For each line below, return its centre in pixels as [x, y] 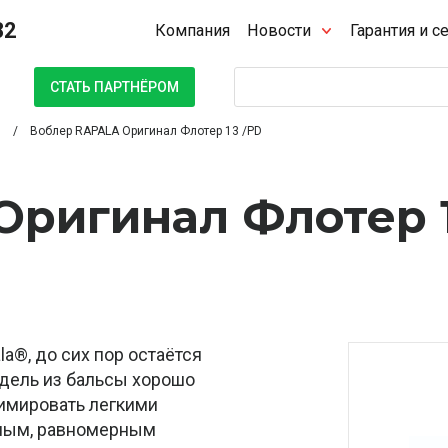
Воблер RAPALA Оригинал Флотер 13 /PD [146, 131]
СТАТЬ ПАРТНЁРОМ [114, 86]
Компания [193, 30]
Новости [279, 30]
